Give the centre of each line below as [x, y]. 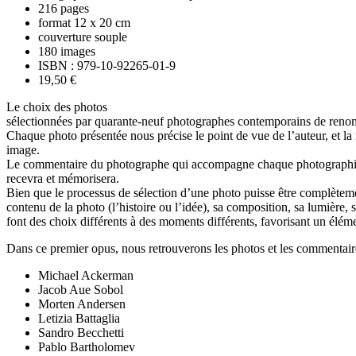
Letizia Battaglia [79, 319]
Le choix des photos [57, 107]
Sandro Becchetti [81, 333]
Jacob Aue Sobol [81, 290]
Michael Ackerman [86, 276]
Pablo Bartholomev [87, 347]
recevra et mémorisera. [63, 179]
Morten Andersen [82, 304]
